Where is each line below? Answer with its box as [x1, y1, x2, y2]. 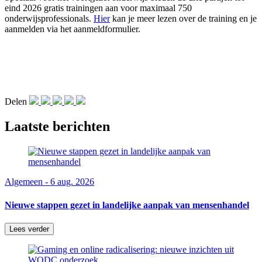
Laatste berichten [5, 119, 110, 135]
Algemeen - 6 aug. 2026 [5, 177, 94, 187]
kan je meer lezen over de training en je [110, 13, 257, 24]
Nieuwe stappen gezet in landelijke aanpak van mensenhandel [5, 199, 249, 210]
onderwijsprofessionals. [5, 13, 94, 24]
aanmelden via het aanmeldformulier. [5, 24, 140, 35]
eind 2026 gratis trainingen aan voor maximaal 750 [5, 3, 192, 13]
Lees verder [9, 224, 49, 233]
